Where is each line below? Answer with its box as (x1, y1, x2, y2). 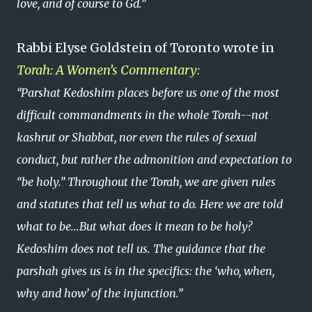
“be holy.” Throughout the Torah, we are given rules (17, 175, 276, 189)
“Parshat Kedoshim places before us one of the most (17, 86, 279, 100)
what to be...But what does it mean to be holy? (17, 219, 252, 233)
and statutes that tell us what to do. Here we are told (17, 197, 283, 211)
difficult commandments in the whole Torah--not (17, 108, 269, 122)
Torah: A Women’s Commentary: (17, 62, 200, 78)
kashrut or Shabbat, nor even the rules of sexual (17, 130, 257, 144)
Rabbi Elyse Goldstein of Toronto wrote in (17, 40, 274, 56)
